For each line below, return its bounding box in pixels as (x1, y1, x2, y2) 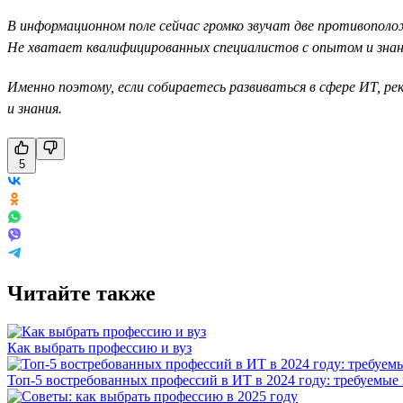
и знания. (7, 100, 62, 116)
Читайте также (7, 281, 156, 305)
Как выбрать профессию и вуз (7, 339, 192, 355)
